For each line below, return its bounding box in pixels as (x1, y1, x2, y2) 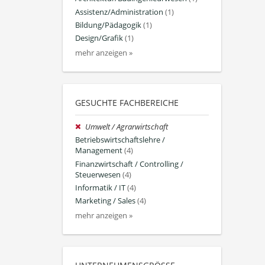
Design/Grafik (75, 33, 123, 43)
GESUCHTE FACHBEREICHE (75, 97, 179, 109)
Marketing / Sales (75, 195, 135, 206)
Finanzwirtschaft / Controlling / (75, 159, 183, 169)
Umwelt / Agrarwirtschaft (85, 122, 169, 132)
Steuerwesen (75, 169, 121, 180)
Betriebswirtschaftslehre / (75, 135, 165, 146)
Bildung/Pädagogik (75, 20, 141, 30)
